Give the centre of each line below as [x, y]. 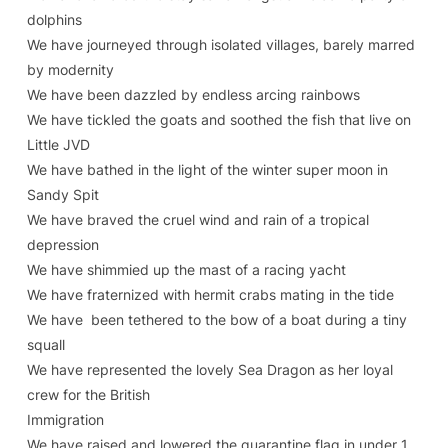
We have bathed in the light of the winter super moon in [207, 169]
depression [62, 244]
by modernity [70, 69]
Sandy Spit [62, 194]
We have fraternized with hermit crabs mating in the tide [210, 294]
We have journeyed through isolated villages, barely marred [220, 44]
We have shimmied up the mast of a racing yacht [186, 269]
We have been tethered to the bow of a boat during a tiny [216, 319]
